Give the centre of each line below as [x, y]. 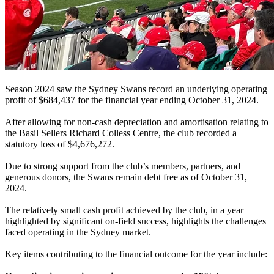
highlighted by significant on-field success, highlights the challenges [135, 221]
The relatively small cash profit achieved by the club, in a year [124, 210]
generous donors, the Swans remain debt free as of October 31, [126, 177]
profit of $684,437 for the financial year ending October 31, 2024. [132, 100]
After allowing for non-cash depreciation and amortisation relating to [137, 122]
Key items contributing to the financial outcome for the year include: [136, 254]
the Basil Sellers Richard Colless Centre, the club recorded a [121, 133]
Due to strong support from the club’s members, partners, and [123, 166]
